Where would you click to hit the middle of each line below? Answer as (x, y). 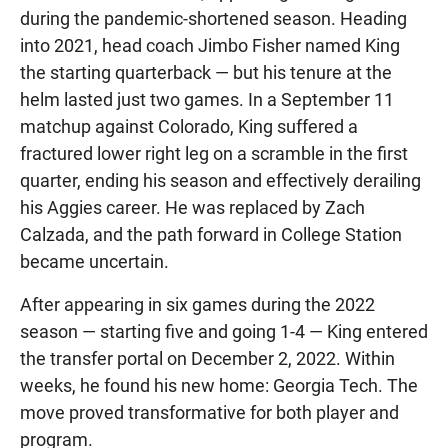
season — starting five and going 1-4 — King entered (224, 331)
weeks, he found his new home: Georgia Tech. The (219, 385)
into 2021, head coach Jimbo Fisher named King (210, 45)
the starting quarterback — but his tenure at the (206, 72)
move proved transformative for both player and (209, 412)
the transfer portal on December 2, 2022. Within (207, 358)
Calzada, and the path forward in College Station (211, 234)
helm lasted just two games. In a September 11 (207, 99)
